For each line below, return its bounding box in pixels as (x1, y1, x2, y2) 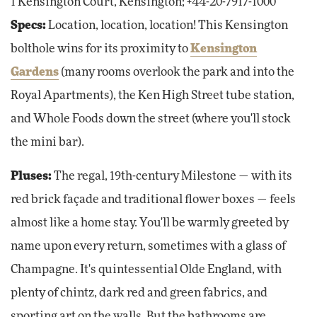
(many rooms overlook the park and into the (59, 66, 294, 78)
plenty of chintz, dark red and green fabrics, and (11, 287, 267, 299)
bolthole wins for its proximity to (11, 42, 190, 54)
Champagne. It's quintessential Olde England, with (11, 263, 282, 275)
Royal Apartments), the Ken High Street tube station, (11, 89, 294, 101)
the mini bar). (11, 136, 84, 148)
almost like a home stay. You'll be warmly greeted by (11, 217, 289, 229)
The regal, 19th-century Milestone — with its (52, 170, 292, 182)
